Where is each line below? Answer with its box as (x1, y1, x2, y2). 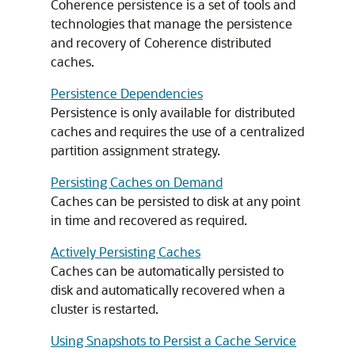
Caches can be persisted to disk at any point (51, 193, 300, 209)
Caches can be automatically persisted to (51, 262, 284, 279)
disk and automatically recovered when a (51, 281, 285, 298)
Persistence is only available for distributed (51, 104, 295, 120)
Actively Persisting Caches (51, 243, 200, 260)
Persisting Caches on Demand (51, 174, 223, 190)
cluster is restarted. (51, 300, 158, 317)
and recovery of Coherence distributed (51, 34, 271, 51)
